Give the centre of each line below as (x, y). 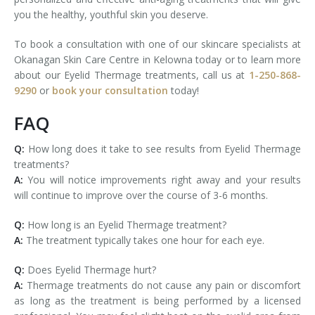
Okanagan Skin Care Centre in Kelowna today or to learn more (157, 60)
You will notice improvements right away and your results (162, 180)
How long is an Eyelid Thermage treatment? (126, 225)
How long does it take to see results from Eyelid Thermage (165, 149)
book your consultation (110, 91)
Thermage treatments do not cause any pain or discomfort (164, 285)
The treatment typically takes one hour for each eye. (145, 240)
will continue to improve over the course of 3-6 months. (142, 195)
